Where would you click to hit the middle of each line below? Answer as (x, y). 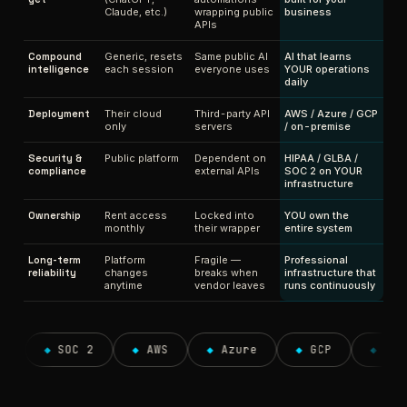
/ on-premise (318, 126)
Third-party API (232, 114)
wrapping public (234, 12)
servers (213, 126)
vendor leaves (230, 285)
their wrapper (227, 228)
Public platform (142, 158)
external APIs (227, 171)
